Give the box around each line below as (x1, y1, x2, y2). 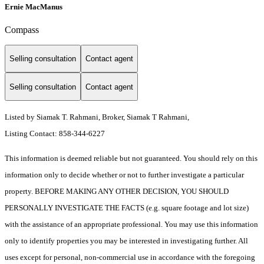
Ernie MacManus (5, 2, 62, 11)
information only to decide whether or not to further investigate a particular (5, 170, 244, 180)
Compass (5, 24, 39, 35)
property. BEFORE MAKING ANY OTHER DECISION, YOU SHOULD (5, 187, 229, 196)
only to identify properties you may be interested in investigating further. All (5, 236, 248, 246)
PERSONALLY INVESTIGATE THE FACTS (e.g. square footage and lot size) (5, 203, 249, 213)
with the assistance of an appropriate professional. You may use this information (5, 220, 258, 229)
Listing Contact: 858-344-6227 (5, 129, 107, 138)
